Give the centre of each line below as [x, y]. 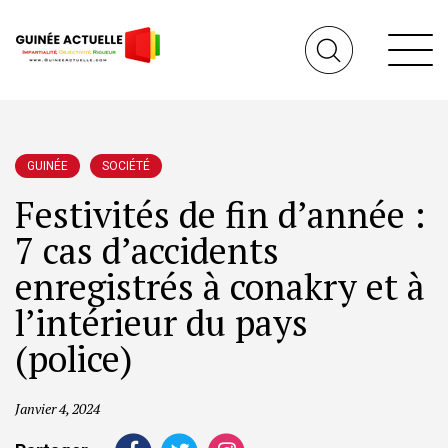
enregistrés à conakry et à [220, 286]
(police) [74, 358]
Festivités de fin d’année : [220, 214]
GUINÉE [47, 166]
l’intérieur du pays [161, 322]
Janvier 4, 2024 [57, 408]
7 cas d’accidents [147, 250]
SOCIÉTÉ [126, 166]
